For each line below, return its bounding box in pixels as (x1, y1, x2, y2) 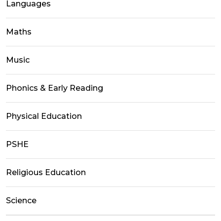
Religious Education (6, 167, 86, 177)
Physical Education (6, 111, 82, 121)
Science (6, 195, 37, 205)
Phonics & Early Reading (6, 83, 103, 93)
